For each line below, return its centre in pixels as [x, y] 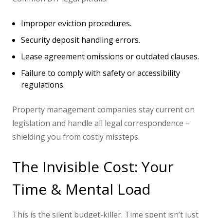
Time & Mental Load [82, 189]
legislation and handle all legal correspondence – [101, 123]
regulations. [43, 85]
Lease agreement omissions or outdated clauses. [110, 57]
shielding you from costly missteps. [76, 137]
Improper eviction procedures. [76, 24]
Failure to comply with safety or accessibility [100, 73]
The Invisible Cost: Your [93, 167]
